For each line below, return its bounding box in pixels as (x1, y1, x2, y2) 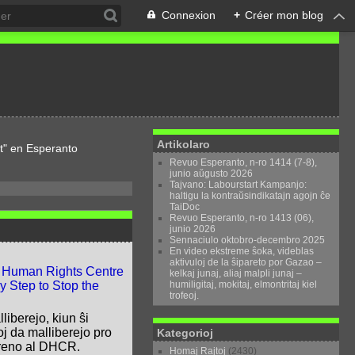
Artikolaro (157, 138, 211, 151)
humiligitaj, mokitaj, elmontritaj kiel (170, 279, 318, 290)
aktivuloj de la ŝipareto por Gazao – (170, 257, 323, 268)
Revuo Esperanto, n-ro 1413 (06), (170, 212, 315, 223)
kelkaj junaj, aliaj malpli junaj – (170, 268, 303, 279)
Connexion (162, 9, 216, 21)
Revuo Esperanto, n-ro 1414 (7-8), (170, 157, 318, 168)
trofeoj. (170, 290, 200, 301)
